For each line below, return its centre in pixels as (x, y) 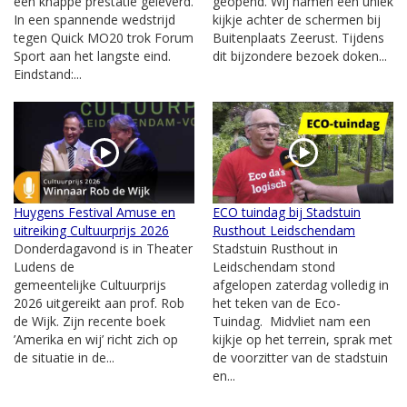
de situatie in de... (64, 357)
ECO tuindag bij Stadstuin (287, 212)
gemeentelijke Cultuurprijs (90, 284)
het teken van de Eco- (277, 303)
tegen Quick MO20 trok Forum (104, 37)
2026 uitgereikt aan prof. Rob (99, 303)
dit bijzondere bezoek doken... (300, 55)
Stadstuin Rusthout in (275, 248)
